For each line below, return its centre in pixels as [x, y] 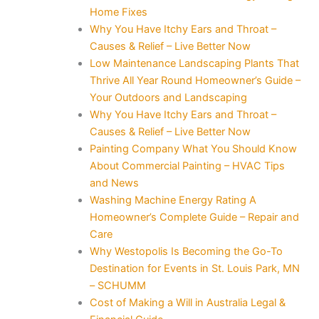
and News [114, 183]
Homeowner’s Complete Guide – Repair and [194, 217]
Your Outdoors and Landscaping [168, 97]
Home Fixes [118, 12]
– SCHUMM [117, 285]
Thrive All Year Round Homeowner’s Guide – [195, 80]
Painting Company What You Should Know [193, 148]
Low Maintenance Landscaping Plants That [194, 63]
